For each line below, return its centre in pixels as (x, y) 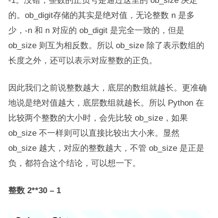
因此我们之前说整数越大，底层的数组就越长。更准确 (107, 88)
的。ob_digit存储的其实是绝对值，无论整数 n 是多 (101, 15)
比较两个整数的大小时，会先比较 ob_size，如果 (98, 118)
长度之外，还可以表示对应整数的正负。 (82, 61)
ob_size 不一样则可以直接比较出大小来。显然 (94, 133)
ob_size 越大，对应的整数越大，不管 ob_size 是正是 (106, 148)
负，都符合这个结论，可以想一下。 (74, 163)
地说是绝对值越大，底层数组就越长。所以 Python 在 (106, 103)
